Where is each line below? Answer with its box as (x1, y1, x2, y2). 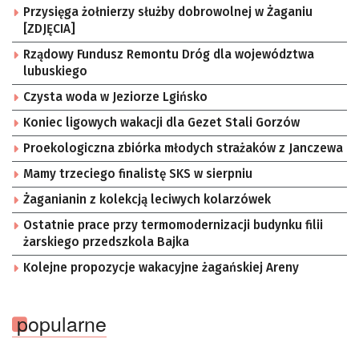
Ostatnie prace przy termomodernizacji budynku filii (23, 218, 323, 232)
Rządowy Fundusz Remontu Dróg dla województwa (23, 47, 314, 62)
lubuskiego (23, 64, 87, 79)
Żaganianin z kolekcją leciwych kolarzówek (23, 192, 271, 207)
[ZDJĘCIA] (23, 22, 75, 36)
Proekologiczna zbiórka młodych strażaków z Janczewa (23, 141, 343, 155)
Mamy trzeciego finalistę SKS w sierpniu (23, 167, 252, 181)
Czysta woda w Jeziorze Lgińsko (23, 90, 208, 104)
